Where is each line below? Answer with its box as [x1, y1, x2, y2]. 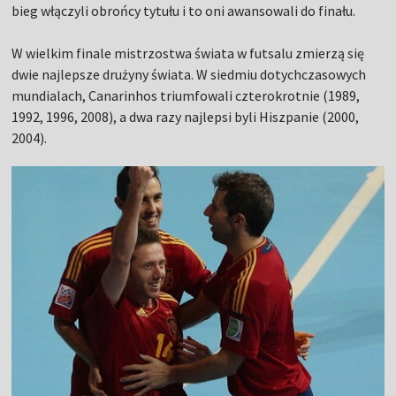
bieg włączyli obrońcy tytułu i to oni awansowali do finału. [11, 2, 356, 20]
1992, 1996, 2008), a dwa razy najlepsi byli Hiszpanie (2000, [11, 108, 360, 126]
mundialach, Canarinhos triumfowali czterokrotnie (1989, [11, 87, 361, 105]
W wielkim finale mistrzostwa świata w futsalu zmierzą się [11, 44, 365, 63]
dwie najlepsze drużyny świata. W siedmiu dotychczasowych [11, 65, 367, 84]
